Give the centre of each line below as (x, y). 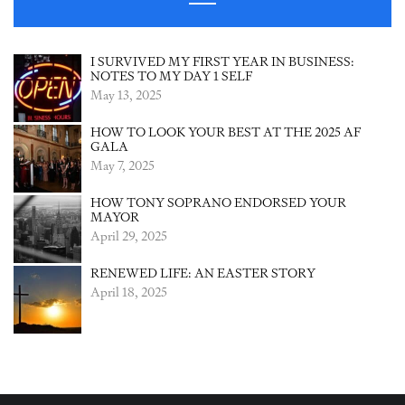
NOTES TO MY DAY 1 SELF (171, 76)
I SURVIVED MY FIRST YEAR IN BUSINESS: (222, 61)
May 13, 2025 (126, 95)
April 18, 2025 (129, 292)
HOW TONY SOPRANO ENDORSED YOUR (218, 202)
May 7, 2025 (122, 165)
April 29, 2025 (129, 236)
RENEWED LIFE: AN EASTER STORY (203, 273)
